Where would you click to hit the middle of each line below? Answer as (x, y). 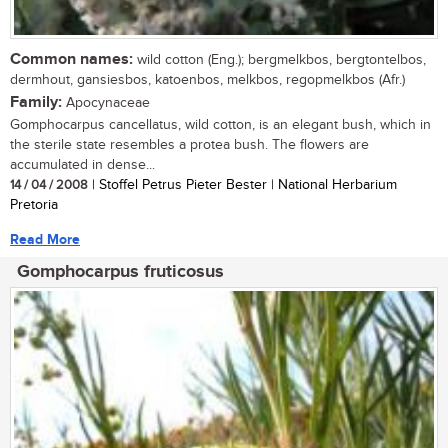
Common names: (71, 59)
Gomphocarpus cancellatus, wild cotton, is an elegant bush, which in (220, 124)
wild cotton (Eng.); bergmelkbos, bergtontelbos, (279, 59)
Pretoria (34, 204)
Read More (45, 239)
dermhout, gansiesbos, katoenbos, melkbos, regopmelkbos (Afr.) (207, 79)
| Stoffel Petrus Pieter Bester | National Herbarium (242, 184)
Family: (36, 102)
